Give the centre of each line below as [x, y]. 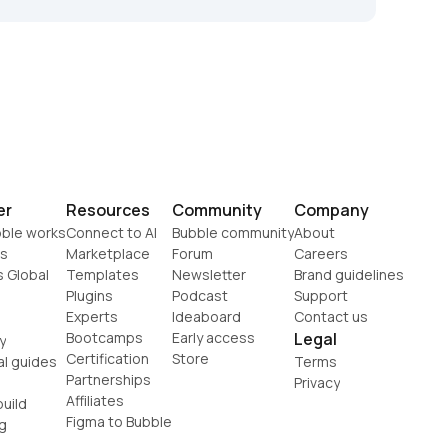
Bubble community [233, 233]
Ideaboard [206, 317]
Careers [321, 254]
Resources [108, 210]
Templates [102, 275]
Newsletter [209, 275]
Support [321, 296]
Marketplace [108, 254]
